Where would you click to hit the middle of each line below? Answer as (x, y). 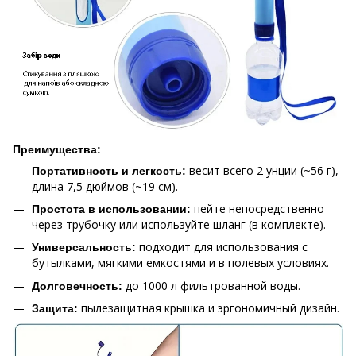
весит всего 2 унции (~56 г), (264, 170)
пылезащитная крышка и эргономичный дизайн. (210, 308)
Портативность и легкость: (110, 170)
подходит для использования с (222, 247)
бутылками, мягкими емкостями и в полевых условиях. (180, 263)
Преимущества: (57, 149)
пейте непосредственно (257, 208)
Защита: (56, 309)
